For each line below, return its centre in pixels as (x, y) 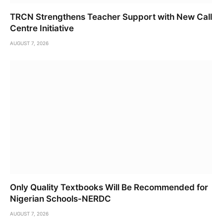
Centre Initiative (42, 28)
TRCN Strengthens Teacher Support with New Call (111, 17)
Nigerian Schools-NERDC (60, 199)
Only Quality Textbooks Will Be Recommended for (109, 188)
